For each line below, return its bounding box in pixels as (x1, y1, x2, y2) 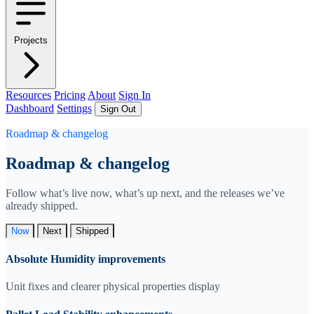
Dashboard (6, 102, 54, 115)
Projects (14, 35, 48, 46)
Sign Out (100, 104, 136, 115)
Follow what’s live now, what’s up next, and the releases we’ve (6, 186, 285, 199)
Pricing (54, 89, 86, 102)
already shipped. (6, 199, 78, 212)
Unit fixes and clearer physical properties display (6, 280, 220, 293)
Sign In (118, 89, 151, 102)
